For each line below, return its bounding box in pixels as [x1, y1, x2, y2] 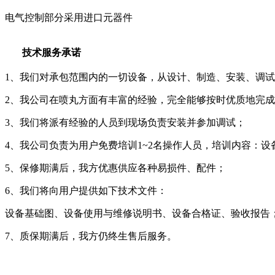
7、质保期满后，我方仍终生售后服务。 [5, 231, 177, 242]
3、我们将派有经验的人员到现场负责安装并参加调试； [5, 117, 246, 128]
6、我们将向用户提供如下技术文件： [5, 185, 167, 196]
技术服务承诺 [22, 47, 81, 58]
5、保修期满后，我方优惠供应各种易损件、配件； [5, 163, 226, 174]
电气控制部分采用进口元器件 [5, 12, 133, 23]
